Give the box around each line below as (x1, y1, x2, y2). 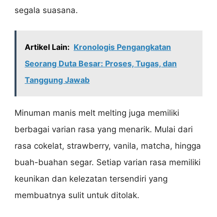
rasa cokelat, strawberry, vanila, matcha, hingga (15, 141, 201, 151)
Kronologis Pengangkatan (74, 42, 171, 52)
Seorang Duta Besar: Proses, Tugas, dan (25, 59, 177, 69)
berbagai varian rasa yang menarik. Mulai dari (15, 124, 193, 135)
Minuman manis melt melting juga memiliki (15, 108, 179, 118)
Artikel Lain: (25, 42, 70, 52)
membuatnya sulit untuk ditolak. (15, 190, 139, 201)
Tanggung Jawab (25, 75, 90, 85)
